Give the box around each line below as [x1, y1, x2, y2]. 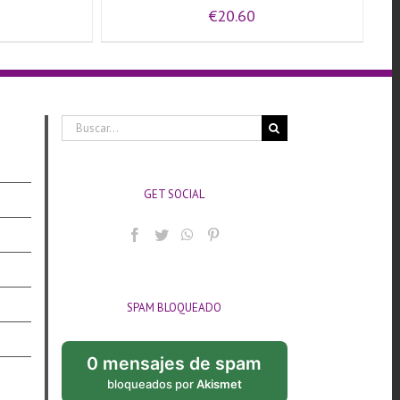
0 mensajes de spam [87, 352, 262, 374]
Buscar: [61, 114, 96, 130]
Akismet [196, 376, 242, 391]
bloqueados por [106, 376, 196, 391]
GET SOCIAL [144, 186, 205, 202]
